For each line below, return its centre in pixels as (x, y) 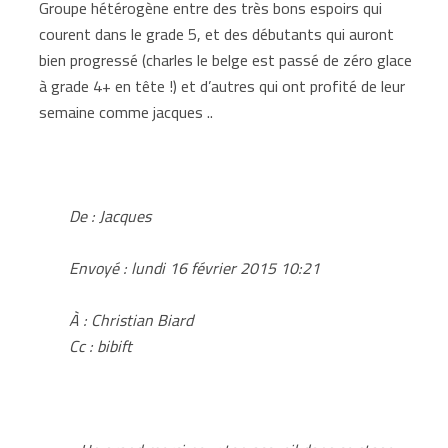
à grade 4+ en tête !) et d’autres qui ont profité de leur (222, 85)
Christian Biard (140, 319)
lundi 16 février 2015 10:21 (224, 267)
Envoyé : (98, 267)
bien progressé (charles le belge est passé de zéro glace (226, 59)
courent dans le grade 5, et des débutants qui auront (217, 33)
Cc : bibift (101, 345)
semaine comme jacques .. (126, 111)
